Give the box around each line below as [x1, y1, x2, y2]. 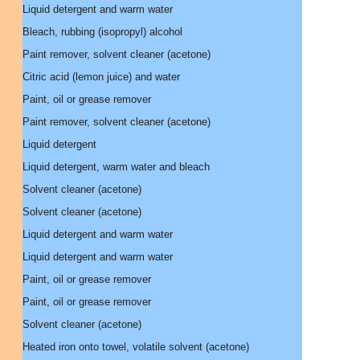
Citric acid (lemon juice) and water [22, 71, 180, 83]
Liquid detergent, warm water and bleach [22, 161, 210, 173]
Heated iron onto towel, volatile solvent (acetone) [22, 341, 249, 353]
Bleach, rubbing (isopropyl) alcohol [22, 26, 182, 38]
